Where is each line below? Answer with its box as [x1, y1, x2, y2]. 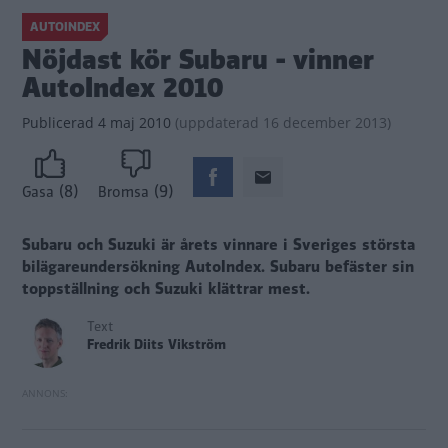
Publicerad [22, 113, 94, 132]
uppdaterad [179, 113, 259, 132]
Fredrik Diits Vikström [87, 335, 226, 355]
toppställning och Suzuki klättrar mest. [22, 278, 310, 301]
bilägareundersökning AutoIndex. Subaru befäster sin [22, 256, 414, 279]
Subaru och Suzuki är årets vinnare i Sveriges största [22, 234, 415, 257]
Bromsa [98, 182, 149, 203]
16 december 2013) [259, 113, 391, 132]
